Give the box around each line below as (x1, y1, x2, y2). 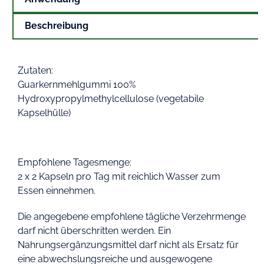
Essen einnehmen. (18, 184, 95, 196)
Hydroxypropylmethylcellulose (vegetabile (18, 93, 204, 104)
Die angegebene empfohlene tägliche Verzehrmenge (18, 210, 246, 222)
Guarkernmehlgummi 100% (18, 78, 136, 90)
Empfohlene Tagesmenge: (18, 156, 131, 168)
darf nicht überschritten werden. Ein (18, 225, 171, 236)
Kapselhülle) (18, 107, 71, 118)
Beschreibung (25, 20, 89, 32)
